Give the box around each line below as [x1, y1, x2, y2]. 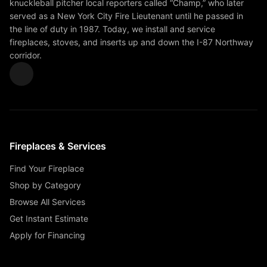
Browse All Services [10, 197, 85, 207]
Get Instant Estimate [10, 213, 88, 224]
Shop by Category [10, 180, 81, 191]
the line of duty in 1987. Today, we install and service [10, 24, 215, 35]
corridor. [10, 50, 42, 61]
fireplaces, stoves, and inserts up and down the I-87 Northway [10, 37, 253, 48]
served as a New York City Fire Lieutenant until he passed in [10, 11, 243, 21]
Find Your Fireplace [10, 163, 84, 174]
